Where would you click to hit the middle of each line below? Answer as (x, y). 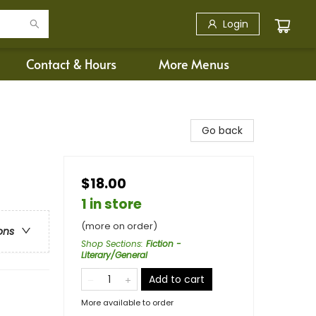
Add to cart (177, 279)
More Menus (194, 64)
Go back (222, 130)
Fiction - (164, 244)
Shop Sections (111, 244)
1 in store (111, 204)
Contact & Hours (71, 64)
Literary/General (114, 255)
